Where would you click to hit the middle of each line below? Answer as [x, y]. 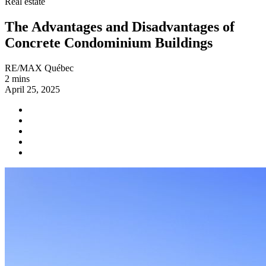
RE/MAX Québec [39, 68]
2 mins [17, 78]
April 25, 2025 [32, 89]
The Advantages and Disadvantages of [120, 26]
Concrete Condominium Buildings [109, 42]
